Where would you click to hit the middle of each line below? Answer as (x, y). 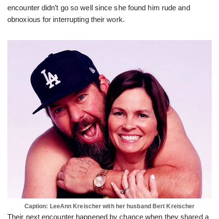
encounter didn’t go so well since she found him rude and (99, 8)
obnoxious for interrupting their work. (66, 20)
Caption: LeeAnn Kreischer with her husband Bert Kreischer (109, 206)
